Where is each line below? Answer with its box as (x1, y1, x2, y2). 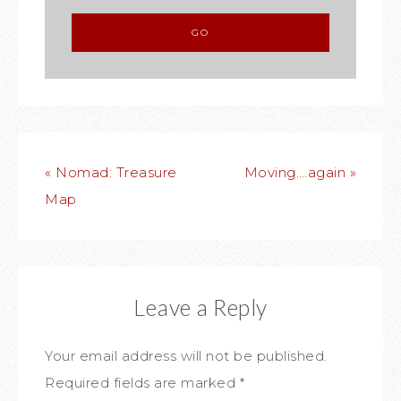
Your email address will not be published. (45, 347, 328, 364)
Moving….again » (243, 164, 356, 181)
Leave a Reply (133, 294, 268, 320)
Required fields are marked (45, 374, 240, 391)
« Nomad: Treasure (45, 164, 177, 181)
